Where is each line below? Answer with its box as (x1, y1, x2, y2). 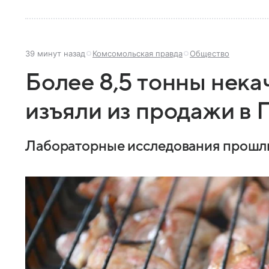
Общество (190, 49, 229, 59)
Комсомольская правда (92, 49, 183, 59)
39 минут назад (25, 49, 85, 59)
